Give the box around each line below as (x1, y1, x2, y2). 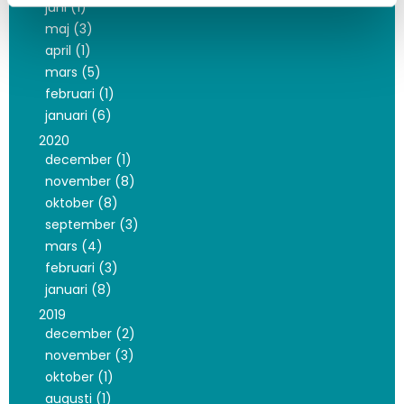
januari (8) (44, 280, 112, 298)
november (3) (44, 346, 134, 364)
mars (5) (44, 63, 101, 81)
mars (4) (44, 237, 103, 255)
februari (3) (44, 259, 118, 277)
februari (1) (44, 85, 115, 103)
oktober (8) (44, 194, 118, 212)
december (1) (44, 151, 132, 169)
